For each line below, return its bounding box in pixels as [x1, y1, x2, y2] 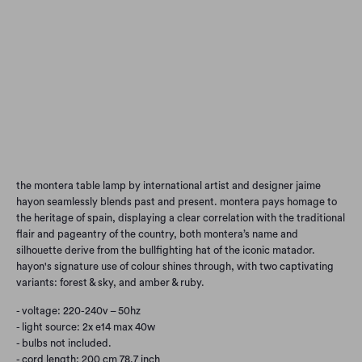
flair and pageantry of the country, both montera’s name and [16, 229, 298, 239]
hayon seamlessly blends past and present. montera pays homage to [16, 196, 337, 207]
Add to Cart [156, 139, 206, 149]
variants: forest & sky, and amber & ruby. [16, 277, 204, 288]
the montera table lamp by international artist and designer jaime [16, 180, 321, 191]
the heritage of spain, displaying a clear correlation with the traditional [16, 213, 345, 223]
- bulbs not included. [16, 338, 112, 348]
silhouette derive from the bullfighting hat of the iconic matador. [16, 245, 315, 255]
